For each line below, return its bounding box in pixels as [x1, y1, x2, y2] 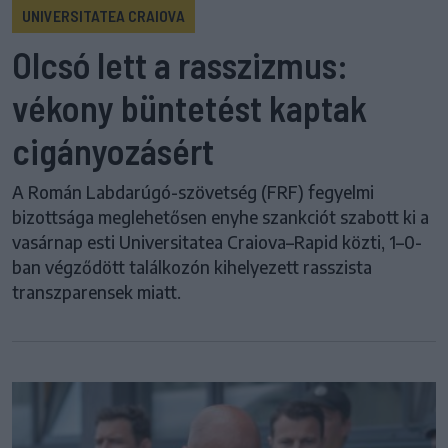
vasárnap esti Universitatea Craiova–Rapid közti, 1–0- [12, 231, 422, 254]
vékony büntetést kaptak [12, 86, 367, 130]
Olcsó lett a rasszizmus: [12, 43, 348, 87]
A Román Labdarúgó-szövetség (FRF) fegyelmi [12, 181, 374, 204]
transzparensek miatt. [12, 281, 181, 304]
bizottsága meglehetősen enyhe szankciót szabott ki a [12, 206, 429, 229]
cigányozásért [12, 129, 214, 173]
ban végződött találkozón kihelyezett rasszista [12, 256, 372, 279]
